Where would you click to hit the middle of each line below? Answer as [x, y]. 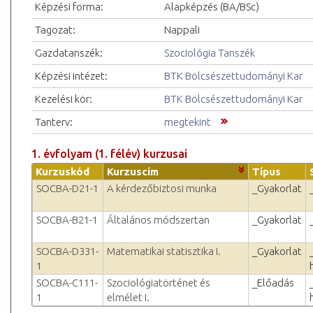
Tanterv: [54, 122]
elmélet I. [128, 298]
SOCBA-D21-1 [67, 189]
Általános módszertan [158, 220]
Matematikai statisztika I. [164, 252]
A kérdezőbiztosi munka [162, 189]
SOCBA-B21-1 [67, 220]
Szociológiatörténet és [159, 283]
